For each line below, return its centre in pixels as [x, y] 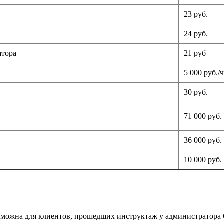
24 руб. [196, 33]
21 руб [195, 53]
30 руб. [196, 92]
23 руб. [196, 14]
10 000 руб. [203, 159]
